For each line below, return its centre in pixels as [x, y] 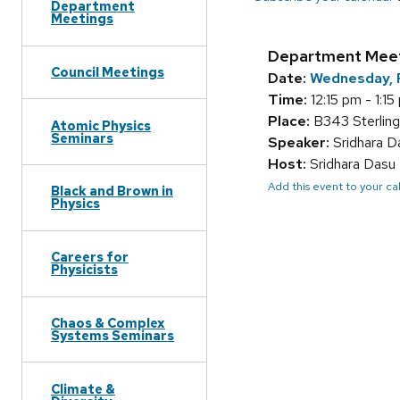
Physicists [84, 270]
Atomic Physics [101, 125]
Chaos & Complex [108, 322]
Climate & [83, 388]
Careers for [90, 257]
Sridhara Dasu [351, 164]
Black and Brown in [112, 191]
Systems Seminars [112, 335]
